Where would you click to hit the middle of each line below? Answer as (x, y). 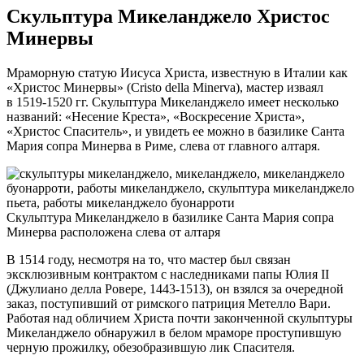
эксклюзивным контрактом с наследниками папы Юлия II (168, 275)
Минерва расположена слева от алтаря (113, 232)
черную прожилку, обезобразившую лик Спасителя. (151, 348)
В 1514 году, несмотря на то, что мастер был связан (149, 260)
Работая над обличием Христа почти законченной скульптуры (180, 318)
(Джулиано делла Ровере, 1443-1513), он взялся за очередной (175, 289)
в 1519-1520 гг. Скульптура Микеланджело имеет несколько (173, 102)
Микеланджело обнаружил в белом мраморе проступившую (174, 333)
